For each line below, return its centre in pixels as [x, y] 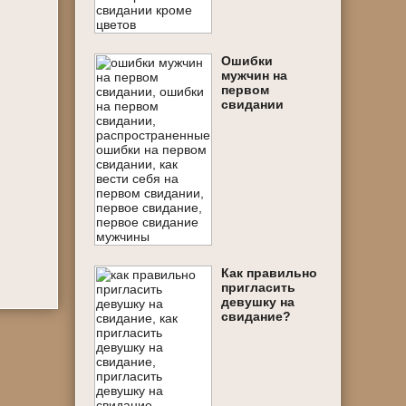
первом [246, 90]
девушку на [258, 302]
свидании [253, 104]
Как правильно [270, 273]
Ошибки [247, 61]
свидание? [256, 316]
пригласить [259, 287]
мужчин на [255, 75]
